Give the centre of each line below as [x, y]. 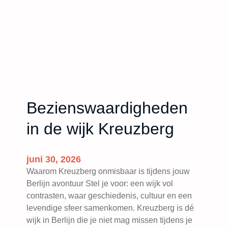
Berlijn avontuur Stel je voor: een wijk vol [100, 183]
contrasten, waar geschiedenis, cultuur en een [109, 196]
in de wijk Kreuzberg [100, 129]
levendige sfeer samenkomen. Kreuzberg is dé [110, 208]
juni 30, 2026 [54, 159]
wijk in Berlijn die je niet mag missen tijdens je [109, 220]
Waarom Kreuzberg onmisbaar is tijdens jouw [108, 171]
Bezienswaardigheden [107, 108]
